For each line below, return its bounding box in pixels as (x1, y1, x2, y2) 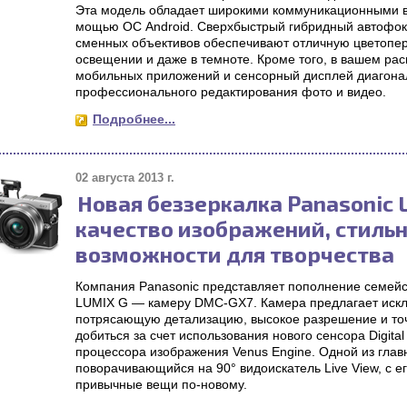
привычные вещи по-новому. (75, 377, 247, 392)
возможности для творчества (75, 241, 394, 267)
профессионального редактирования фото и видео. (75, 84, 386, 99)
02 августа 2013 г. (75, 171, 174, 184)
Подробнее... (93, 112, 175, 126)
